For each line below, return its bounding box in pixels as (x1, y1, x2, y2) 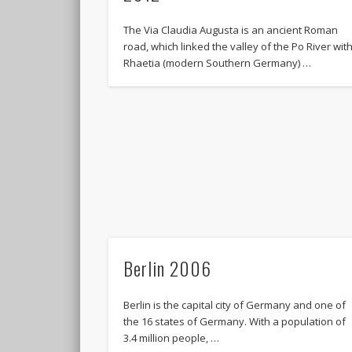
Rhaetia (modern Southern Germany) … (123, 55, 312, 70)
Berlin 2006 (123, 254, 212, 283)
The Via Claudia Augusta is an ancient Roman (123, 22, 339, 37)
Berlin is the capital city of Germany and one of (123, 298, 346, 313)
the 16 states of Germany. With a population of (123, 314, 346, 329)
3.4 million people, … (123, 331, 220, 346)
